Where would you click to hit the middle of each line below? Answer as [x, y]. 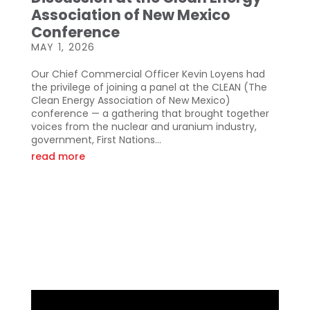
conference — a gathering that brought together [150, 114]
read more [58, 156]
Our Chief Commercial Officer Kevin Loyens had [148, 74]
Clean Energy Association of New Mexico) [130, 101]
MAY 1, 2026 [63, 47]
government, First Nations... [96, 140]
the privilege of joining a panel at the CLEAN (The [149, 88]
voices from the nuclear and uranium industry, [144, 127]
